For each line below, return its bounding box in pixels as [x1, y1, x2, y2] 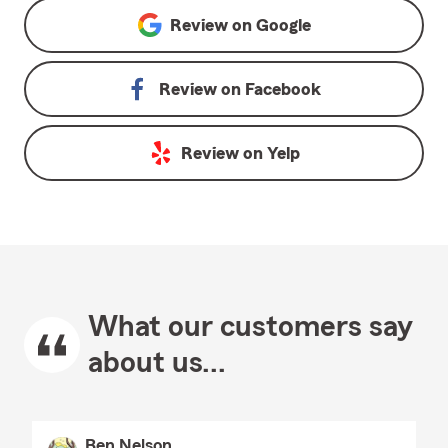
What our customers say [88, 312, 413, 342]
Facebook [245, 80, 321, 98]
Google [255, 16, 311, 34]
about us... [88, 348, 226, 378]
